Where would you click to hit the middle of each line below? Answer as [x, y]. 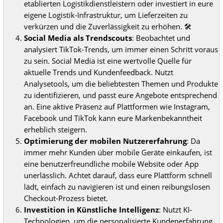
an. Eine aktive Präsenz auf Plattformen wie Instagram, [117, 106]
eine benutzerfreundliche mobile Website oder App [111, 164]
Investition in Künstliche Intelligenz [91, 209]
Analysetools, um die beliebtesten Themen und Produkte [121, 83]
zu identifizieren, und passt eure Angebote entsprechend [120, 95]
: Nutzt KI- [175, 209]
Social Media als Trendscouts [78, 38]
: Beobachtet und [161, 38]
